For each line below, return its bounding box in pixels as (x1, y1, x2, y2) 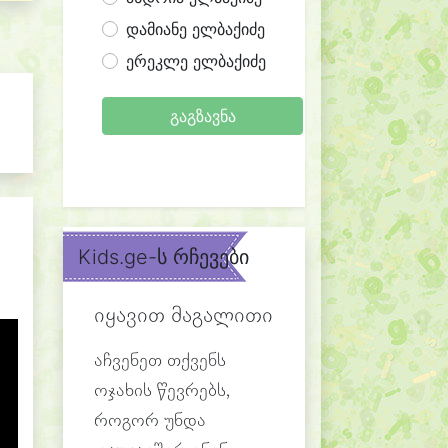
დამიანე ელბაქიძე (126, 19, 265, 39)
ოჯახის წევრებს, (94, 382, 230, 401)
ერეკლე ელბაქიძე (126, 51, 266, 71)
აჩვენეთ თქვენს (94, 352, 226, 371)
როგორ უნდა (94, 412, 206, 431)
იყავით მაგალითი (94, 305, 273, 328)
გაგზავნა (169, 106, 236, 126)
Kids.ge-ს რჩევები (78, 245, 249, 269)
